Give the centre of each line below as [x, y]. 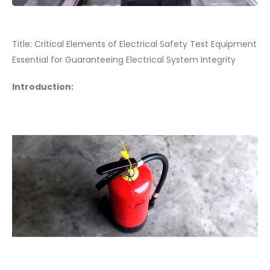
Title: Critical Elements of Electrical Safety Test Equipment [134, 44]
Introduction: [43, 86]
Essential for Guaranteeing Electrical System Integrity [124, 60]
